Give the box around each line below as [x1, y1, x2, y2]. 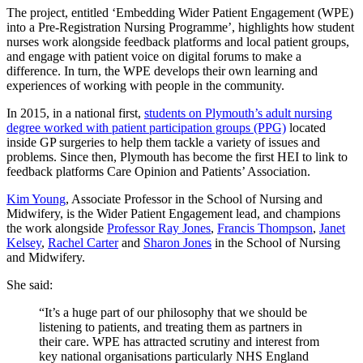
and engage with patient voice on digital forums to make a [6, 49, 301, 64]
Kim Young [6, 192, 66, 207]
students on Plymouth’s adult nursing [144, 106, 332, 121]
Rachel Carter [48, 236, 118, 250]
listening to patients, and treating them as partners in [39, 320, 302, 335]
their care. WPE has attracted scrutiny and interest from [39, 335, 319, 349]
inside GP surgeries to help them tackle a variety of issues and [6, 135, 320, 150]
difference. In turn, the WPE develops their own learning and [6, 64, 318, 79]
